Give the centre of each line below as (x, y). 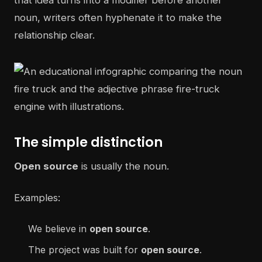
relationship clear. (54, 35)
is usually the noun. (124, 166)
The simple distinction (88, 142)
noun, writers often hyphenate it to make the (118, 18)
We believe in (59, 229)
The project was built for (85, 250)
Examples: (37, 198)
